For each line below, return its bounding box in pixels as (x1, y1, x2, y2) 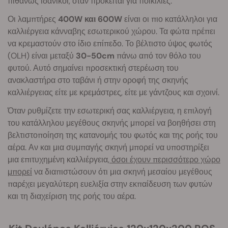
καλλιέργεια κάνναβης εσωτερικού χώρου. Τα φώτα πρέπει (8, 26, 215, 37)
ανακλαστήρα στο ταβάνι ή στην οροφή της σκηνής (8, 75, 188, 86)
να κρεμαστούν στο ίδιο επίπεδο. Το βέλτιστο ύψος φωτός (8, 38, 212, 49)
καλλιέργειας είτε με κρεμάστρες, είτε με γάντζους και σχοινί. (8, 87, 219, 98)
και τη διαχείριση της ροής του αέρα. (8, 191, 136, 202)
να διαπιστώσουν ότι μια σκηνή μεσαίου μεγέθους (32, 166, 212, 178)
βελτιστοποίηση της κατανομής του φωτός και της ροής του (8, 130, 218, 141)
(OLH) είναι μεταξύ (8, 50, 76, 62)
